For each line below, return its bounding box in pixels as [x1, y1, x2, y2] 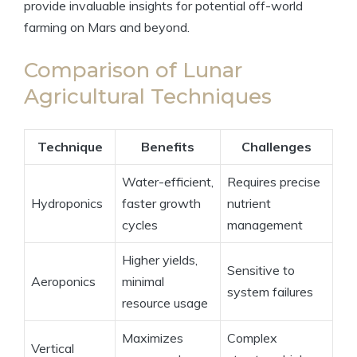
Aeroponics [31, 273, 96, 290]
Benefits [141, 139, 194, 155]
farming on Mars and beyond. [24, 19, 190, 36]
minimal [122, 273, 164, 290]
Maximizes [122, 330, 183, 347]
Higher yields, [122, 252, 198, 269]
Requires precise [227, 174, 320, 190]
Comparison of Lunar [24, 57, 242, 84]
